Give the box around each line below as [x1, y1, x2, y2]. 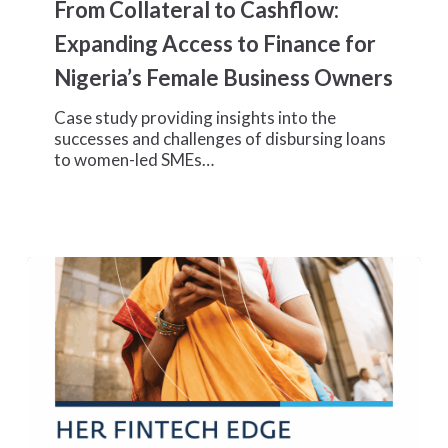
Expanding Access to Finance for [54, 29, 377, 57]
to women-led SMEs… [54, 148, 215, 170]
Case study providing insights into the [54, 106, 337, 128]
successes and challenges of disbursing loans [54, 127, 387, 149]
